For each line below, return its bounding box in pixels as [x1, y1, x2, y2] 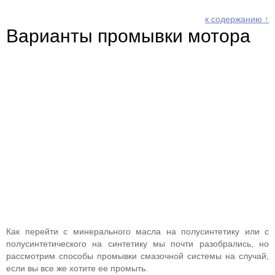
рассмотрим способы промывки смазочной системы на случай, [6, 251, 269, 261]
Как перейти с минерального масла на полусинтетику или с [6, 227, 269, 236]
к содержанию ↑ [205, 14, 269, 24]
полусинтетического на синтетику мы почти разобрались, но [6, 239, 269, 249]
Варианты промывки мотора [6, 26, 250, 46]
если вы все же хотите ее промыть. [6, 263, 148, 273]
